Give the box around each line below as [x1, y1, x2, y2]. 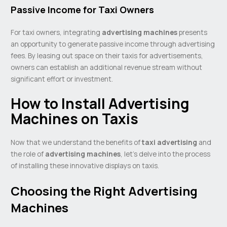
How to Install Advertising [11, 94, 190, 113]
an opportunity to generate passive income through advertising [11, 39, 215, 49]
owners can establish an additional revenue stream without [11, 62, 203, 72]
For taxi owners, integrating [11, 27, 102, 37]
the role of [11, 148, 46, 159]
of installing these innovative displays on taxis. [11, 160, 160, 170]
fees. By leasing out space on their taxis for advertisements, [11, 51, 204, 61]
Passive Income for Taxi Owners [11, 4, 155, 16]
